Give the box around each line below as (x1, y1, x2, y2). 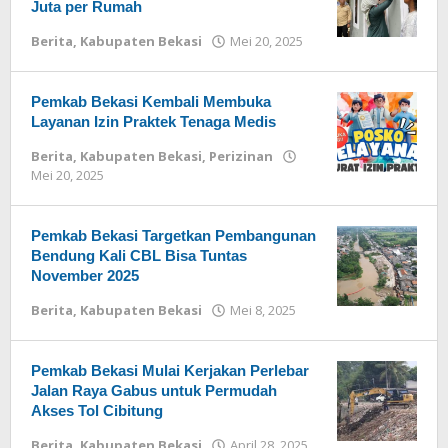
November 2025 (31, 267, 139, 284)
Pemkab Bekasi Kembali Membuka (31, 93, 271, 110)
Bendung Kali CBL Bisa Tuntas (31, 247, 247, 264)
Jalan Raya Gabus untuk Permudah (31, 382, 277, 399)
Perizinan (209, 147, 273, 165)
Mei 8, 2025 (230, 301, 296, 319)
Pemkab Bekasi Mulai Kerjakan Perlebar (31, 362, 309, 379)
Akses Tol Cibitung (31, 402, 163, 419)
